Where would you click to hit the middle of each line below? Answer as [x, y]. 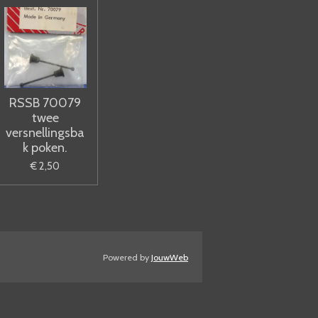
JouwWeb [170, 257]
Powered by [127, 257]
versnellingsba [45, 133]
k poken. [45, 148]
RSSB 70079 [45, 103]
